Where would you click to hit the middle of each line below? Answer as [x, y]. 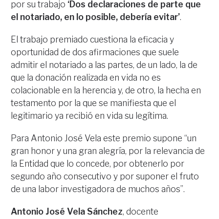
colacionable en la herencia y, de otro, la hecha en [106, 90]
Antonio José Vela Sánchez [67, 211]
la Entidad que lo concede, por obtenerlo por [98, 164]
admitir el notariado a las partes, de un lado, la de [104, 65]
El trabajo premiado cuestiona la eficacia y [93, 39]
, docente [141, 211]
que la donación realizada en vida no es [86, 77]
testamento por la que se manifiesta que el [94, 103]
